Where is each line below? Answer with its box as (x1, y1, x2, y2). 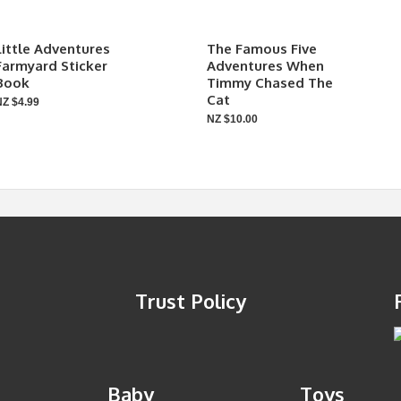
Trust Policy (135, 288, 246, 313)
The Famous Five (207, 40, 317, 57)
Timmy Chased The (207, 74, 333, 91)
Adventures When (207, 57, 324, 74)
